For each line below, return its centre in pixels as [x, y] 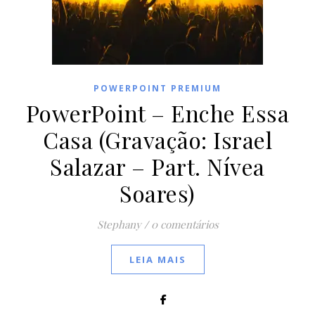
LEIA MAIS [157, 259]
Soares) [157, 193]
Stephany [119, 224]
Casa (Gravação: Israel [157, 140]
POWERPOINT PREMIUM [157, 88]
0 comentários [185, 224]
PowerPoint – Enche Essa [157, 113]
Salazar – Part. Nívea [157, 166]
